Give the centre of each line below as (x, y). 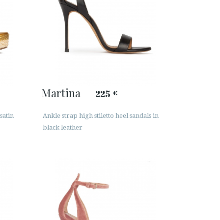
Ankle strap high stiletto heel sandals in (100, 116)
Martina (61, 93)
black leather (62, 128)
